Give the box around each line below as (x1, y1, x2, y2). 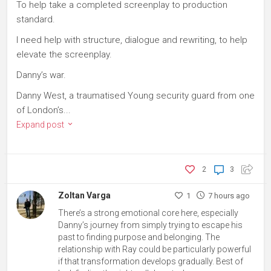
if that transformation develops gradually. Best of (58, 256, 244, 267)
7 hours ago (207, 191, 250, 201)
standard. (16, 14, 55, 25)
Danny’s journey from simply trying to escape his (58, 220, 243, 230)
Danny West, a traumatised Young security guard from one (16, 90, 255, 102)
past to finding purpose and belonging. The (58, 232, 220, 243)
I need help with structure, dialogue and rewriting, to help (16, 34, 247, 46)
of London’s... (16, 105, 71, 116)
